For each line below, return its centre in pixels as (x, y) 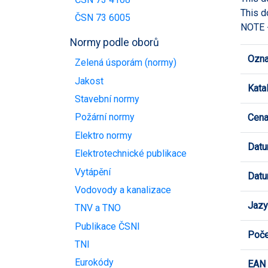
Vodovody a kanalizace (123, 190)
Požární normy (105, 117)
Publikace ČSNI (107, 226)
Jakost (89, 81)
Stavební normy (107, 99)
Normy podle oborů (115, 43)
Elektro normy (103, 135)
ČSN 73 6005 (103, 17)
